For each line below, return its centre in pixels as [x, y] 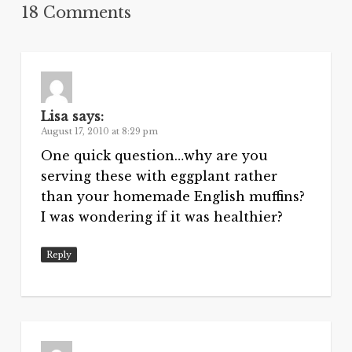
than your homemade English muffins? [172, 197]
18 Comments [76, 13]
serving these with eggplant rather [159, 176]
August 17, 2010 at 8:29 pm [99, 132]
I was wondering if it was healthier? [161, 217]
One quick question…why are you [154, 156]
